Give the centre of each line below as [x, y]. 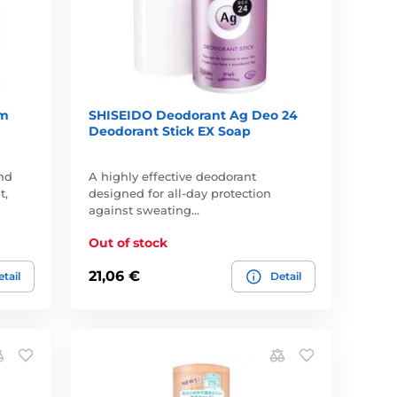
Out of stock [128, 242]
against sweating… [144, 210]
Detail [285, 276]
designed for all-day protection [180, 193]
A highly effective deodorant [173, 176]
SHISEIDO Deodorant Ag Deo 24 [194, 115]
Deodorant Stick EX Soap [170, 131]
